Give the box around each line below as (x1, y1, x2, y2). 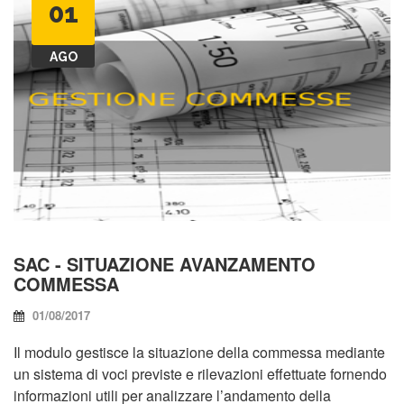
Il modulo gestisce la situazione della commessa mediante (14, 341, 385, 363)
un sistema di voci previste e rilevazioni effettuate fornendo (14, 363, 387, 384)
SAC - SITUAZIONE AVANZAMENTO (14, 250, 316, 277)
